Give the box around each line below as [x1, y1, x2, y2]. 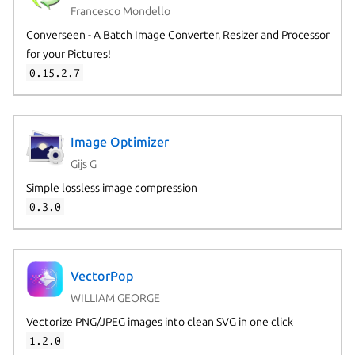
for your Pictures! [25, 47, 111, 60]
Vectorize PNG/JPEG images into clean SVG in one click [25, 315, 293, 328]
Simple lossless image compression [25, 181, 197, 194]
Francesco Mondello [70, 4, 170, 17]
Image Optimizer [70, 135, 169, 150]
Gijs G [70, 157, 97, 170]
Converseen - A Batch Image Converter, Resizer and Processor [25, 28, 330, 41]
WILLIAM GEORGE [70, 291, 160, 304]
